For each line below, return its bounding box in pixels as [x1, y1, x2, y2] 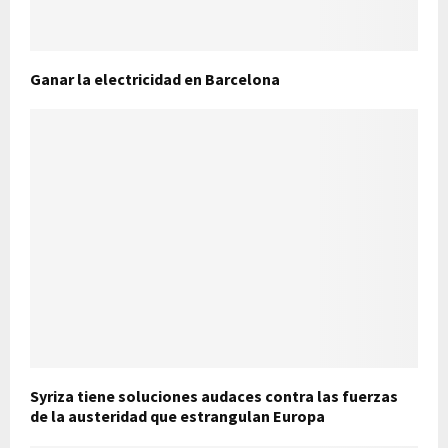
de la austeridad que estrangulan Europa [30, 405, 325, 426]
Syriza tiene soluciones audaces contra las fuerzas [30, 385, 398, 406]
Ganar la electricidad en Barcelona [30, 68, 280, 89]
